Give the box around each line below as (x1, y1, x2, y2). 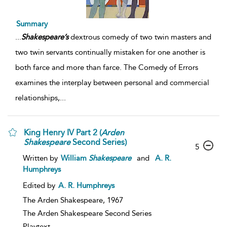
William (61, 153, 89, 163)
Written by (23, 153, 60, 163)
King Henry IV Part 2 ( (24, 127, 101, 137)
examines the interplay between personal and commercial (15, 78, 209, 87)
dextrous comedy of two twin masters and (68, 32, 211, 42)
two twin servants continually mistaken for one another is (15, 47, 205, 57)
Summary (16, 19, 48, 28)
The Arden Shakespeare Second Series (23, 208, 152, 218)
